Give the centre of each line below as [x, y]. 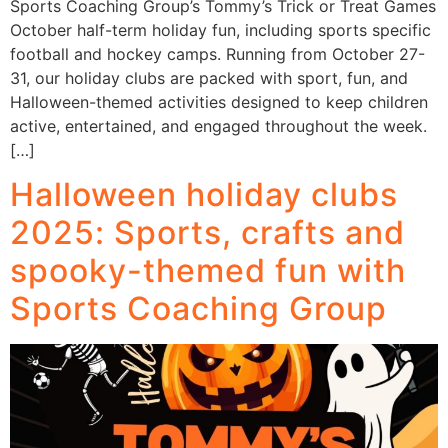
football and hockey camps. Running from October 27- [217, 53]
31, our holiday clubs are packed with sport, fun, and [209, 77]
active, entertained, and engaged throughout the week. [218, 125]
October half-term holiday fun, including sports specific [220, 29]
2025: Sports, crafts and [207, 232]
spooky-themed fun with [208, 270]
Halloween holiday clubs [204, 194]
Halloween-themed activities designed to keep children [219, 101]
